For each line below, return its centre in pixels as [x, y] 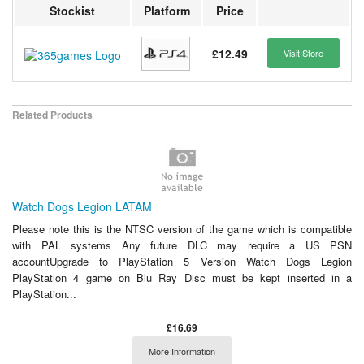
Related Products [52, 114]
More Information [182, 351]
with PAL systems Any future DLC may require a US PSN [182, 245]
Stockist [72, 11]
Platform [167, 11]
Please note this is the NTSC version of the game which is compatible [182, 228]
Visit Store [303, 53]
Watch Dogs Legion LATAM [82, 206]
